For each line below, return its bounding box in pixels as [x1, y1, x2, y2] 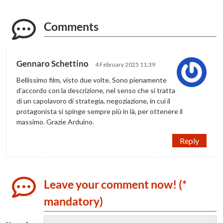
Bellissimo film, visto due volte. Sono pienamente [16, 75, 167, 84]
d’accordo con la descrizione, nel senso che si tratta [16, 86, 176, 95]
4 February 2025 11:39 [95, 60, 156, 68]
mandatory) [44, 194, 104, 208]
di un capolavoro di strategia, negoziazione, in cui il [16, 96, 171, 105]
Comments [44, 19, 99, 33]
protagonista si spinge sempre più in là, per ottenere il [16, 107, 183, 115]
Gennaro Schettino [16, 58, 91, 69]
